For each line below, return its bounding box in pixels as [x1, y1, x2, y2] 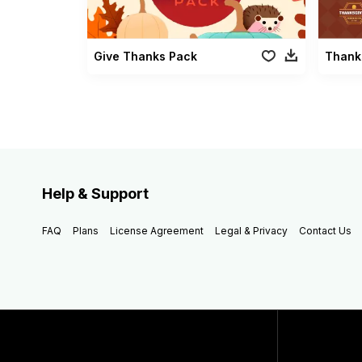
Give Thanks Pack [93, 48, 197, 63]
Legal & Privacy [215, 224, 288, 237]
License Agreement [110, 224, 204, 237]
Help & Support [42, 184, 149, 202]
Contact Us [299, 224, 351, 237]
